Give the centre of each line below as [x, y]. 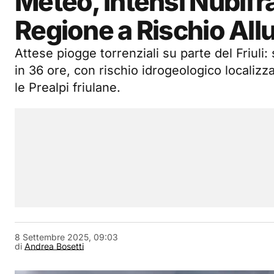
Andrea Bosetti [54, 246]
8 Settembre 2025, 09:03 [66, 237]
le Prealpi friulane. [68, 87]
